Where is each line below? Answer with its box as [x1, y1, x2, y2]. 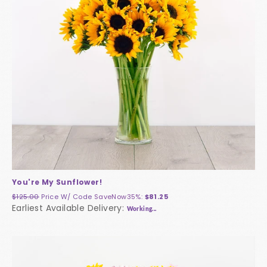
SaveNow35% [94, 192, 141, 202]
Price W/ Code [41, 192, 94, 202]
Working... [126, 206, 157, 213]
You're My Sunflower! [12, 177, 102, 188]
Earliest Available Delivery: [12, 202, 127, 215]
